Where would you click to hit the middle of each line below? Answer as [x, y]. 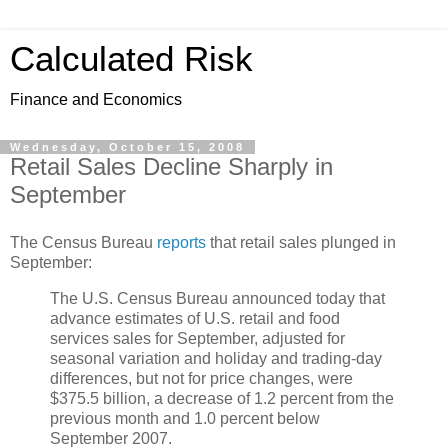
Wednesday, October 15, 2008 [127, 147]
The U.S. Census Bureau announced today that [217, 298]
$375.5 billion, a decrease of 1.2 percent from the [222, 398]
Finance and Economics [96, 99]
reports [181, 242]
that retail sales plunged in [301, 242]
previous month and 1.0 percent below [185, 418]
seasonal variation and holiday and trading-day [216, 358]
